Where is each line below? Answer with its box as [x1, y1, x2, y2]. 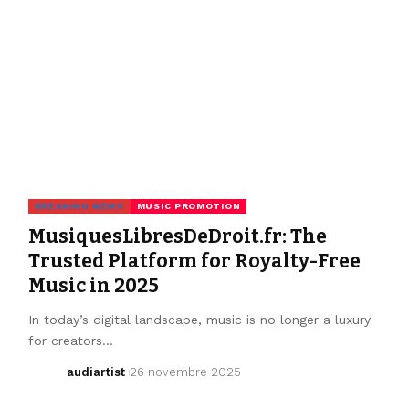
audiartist [67, 364, 126, 379]
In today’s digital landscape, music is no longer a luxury [27, 311, 371, 327]
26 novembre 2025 [129, 364, 241, 379]
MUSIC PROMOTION [136, 200, 241, 211]
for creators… [27, 332, 113, 348]
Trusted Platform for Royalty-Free [27, 248, 361, 273]
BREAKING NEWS [34, 200, 124, 211]
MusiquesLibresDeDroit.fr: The [27, 224, 327, 248]
